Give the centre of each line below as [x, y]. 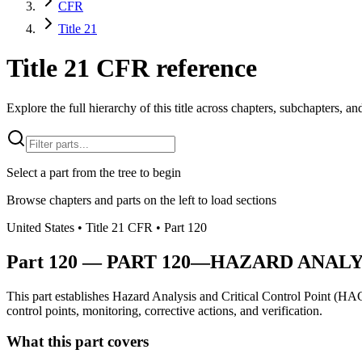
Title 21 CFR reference [132, 68]
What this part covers [78, 342]
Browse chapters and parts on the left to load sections [141, 200]
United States [40, 227]
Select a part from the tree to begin [94, 172]
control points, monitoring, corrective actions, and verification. [164, 310]
